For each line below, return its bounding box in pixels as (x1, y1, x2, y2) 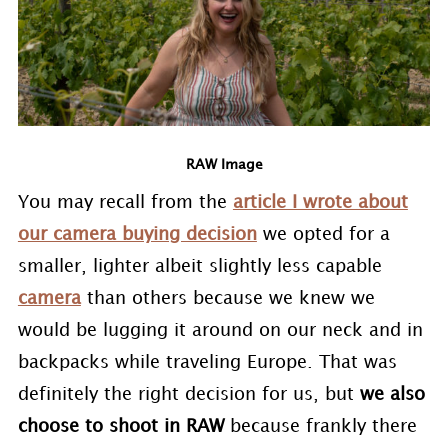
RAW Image (185, 158, 263, 172)
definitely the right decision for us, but (17, 386, 360, 404)
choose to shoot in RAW (17, 418, 224, 436)
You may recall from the (17, 194, 233, 212)
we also (359, 386, 425, 404)
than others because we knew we (80, 290, 375, 308)
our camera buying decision (17, 226, 257, 244)
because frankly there (223, 418, 417, 436)
